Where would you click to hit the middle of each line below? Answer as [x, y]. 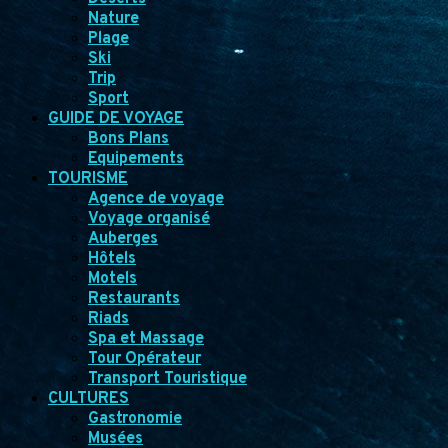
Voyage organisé [149, 218]
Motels [112, 278]
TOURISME [88, 178]
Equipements [136, 158]
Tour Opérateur [144, 358]
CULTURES [88, 398]
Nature [113, 18]
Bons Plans [128, 138]
